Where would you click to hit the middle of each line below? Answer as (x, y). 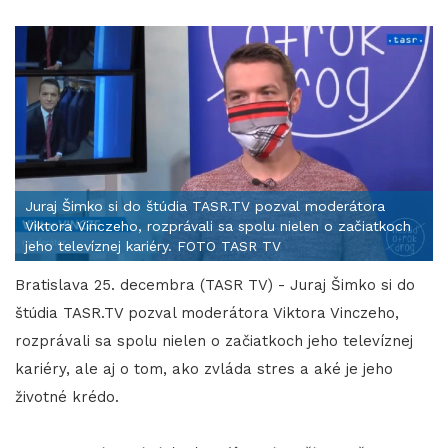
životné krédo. (67, 396)
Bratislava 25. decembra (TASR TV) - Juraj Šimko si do (215, 284)
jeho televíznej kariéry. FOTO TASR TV (153, 245)
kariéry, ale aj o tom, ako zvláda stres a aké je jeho (204, 368)
